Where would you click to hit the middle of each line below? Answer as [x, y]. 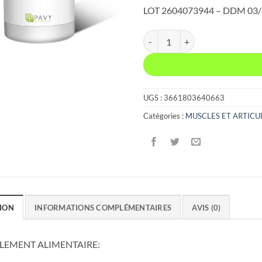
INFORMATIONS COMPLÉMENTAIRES [103, 207]
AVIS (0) [206, 207]
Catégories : [164, 116]
